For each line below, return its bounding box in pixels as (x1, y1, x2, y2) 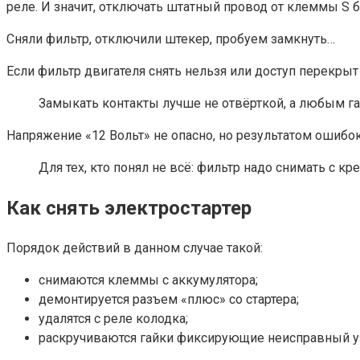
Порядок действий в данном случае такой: (6, 239, 263, 256)
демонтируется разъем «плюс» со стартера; (39, 291, 299, 307)
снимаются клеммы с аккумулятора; (39, 272, 258, 288)
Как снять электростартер (6, 196, 252, 219)
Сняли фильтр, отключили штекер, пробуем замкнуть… (6, 31, 335, 47)
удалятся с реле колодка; (39, 310, 188, 326)
